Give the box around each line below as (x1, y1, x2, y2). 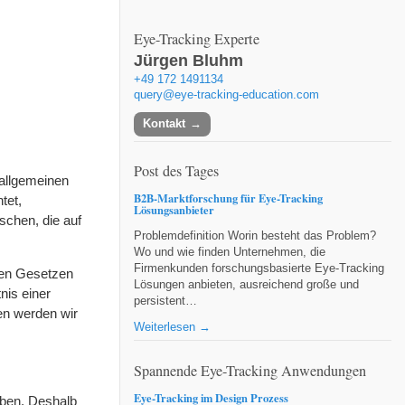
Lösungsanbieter (134, 202, 214, 219)
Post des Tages (134, 161, 219, 182)
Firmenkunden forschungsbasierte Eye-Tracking (134, 261, 384, 275)
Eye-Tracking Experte (134, 28, 259, 49)
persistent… (134, 294, 197, 307)
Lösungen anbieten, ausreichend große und (134, 278, 359, 291)
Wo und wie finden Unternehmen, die (134, 245, 325, 259)
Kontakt (143, 117, 185, 130)
